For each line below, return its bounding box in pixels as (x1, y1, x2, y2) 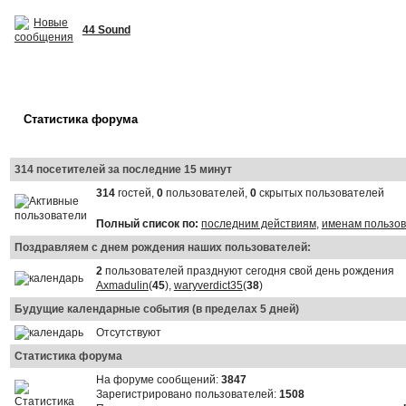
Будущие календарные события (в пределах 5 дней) (14, 302, 299, 315)
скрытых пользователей (256, 186, 384, 199)
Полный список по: (95, 217, 198, 230)
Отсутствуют (95, 325, 161, 339)
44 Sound (82, 23, 130, 36)
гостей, (114, 186, 157, 199)
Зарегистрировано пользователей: (95, 387, 279, 401)
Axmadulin (95, 278, 149, 292)
